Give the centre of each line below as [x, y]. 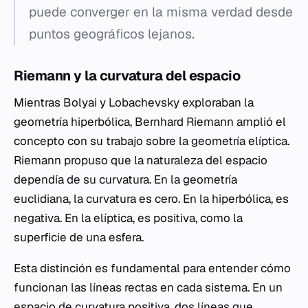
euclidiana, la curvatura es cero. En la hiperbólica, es [151, 198]
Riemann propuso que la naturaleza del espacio [141, 160]
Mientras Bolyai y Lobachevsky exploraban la [134, 102]
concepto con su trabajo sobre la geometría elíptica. [152, 141]
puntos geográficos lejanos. [112, 34]
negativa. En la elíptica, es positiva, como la [128, 218]
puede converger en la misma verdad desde [161, 12]
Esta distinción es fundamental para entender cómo [152, 268]
